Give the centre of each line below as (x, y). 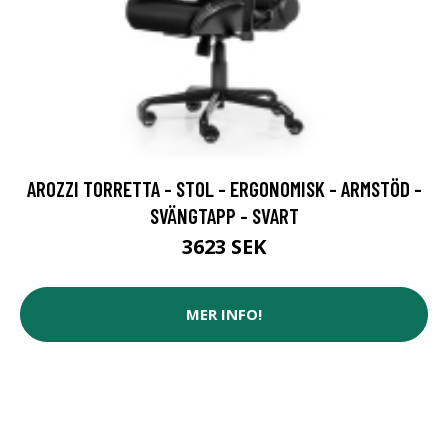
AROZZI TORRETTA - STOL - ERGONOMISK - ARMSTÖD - (224, 188)
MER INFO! (224, 314)
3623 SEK (224, 246)
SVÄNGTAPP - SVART (224, 215)
